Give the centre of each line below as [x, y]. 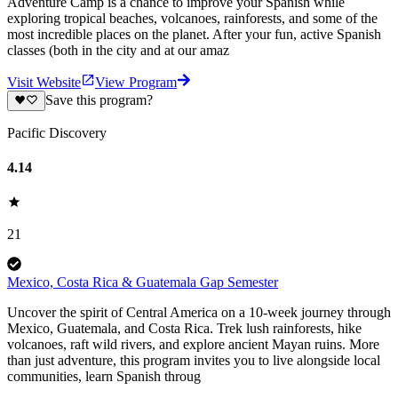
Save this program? [99, 100]
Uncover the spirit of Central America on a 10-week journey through [199, 313]
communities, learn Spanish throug [104, 377]
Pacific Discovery [57, 132]
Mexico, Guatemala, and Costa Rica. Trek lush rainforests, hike [184, 329]
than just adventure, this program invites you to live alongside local [194, 361]
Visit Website [44, 83]
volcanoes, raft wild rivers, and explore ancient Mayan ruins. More [193, 345]
